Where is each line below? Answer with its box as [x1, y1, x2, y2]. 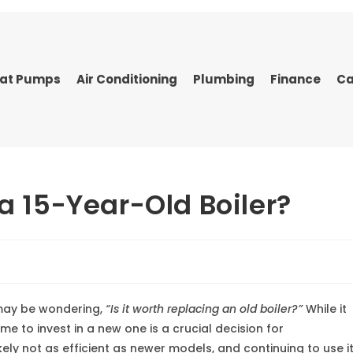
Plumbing [192, 71, 255, 87]
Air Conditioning [76, 71, 177, 87]
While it [303, 301, 347, 317]
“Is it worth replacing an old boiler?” [106, 301, 303, 317]
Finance [269, 71, 321, 87]
